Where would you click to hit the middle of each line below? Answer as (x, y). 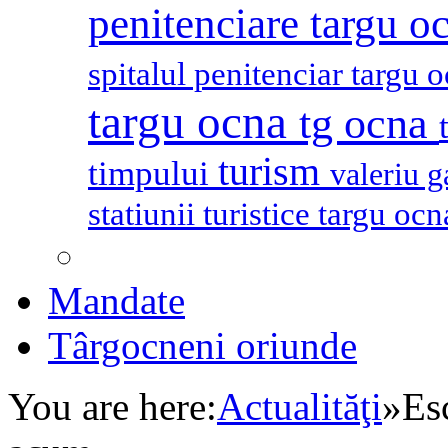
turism (274, 172)
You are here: (112, 407)
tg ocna (369, 124)
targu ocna (193, 122)
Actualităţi (299, 407)
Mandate (116, 301)
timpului (153, 174)
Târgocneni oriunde (202, 346)
